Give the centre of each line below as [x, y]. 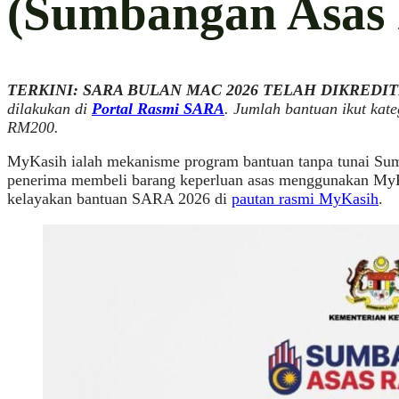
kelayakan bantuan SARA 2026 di [119, 199]
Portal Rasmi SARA [158, 108]
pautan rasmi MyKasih [305, 199]
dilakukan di [47, 108]
